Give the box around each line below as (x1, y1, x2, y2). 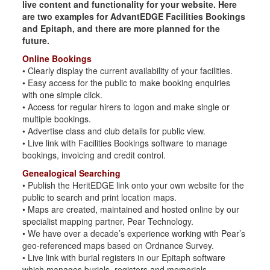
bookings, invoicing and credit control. (22, 149, 166, 161)
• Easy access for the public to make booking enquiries (22, 77, 231, 89)
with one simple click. (22, 89, 103, 101)
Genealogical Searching (22, 167, 121, 179)
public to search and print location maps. (22, 191, 177, 203)
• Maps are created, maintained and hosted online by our (22, 203, 240, 215)
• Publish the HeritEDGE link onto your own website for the (22, 179, 245, 191)
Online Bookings (22, 52, 92, 64)
